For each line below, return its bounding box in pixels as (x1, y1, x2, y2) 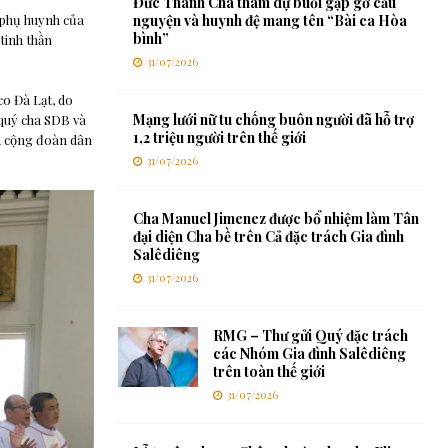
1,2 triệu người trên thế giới (132, 128, 306, 148)
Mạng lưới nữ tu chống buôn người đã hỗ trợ (132, 110, 414, 130)
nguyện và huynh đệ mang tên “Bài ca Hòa (132, 11, 407, 31)
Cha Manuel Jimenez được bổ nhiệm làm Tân (132, 209, 419, 229)
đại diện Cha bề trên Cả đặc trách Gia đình (132, 227, 404, 247)
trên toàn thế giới (212, 362, 325, 382)
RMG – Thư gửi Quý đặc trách (212, 326, 408, 346)
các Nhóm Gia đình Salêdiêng (212, 344, 406, 364)
